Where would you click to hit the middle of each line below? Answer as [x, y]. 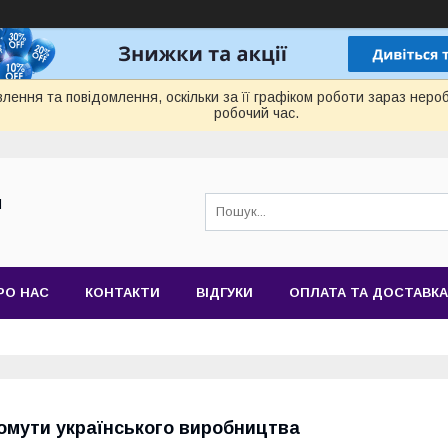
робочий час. [256, 113]
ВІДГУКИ [224, 292]
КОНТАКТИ [122, 292]
